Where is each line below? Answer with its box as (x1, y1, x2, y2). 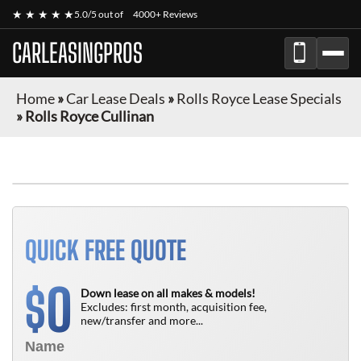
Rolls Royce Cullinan (25, 107, 154, 125)
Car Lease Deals (66, 89, 165, 107)
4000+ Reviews (133, 8, 197, 20)
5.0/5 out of (74, 8, 125, 20)
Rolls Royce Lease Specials (176, 89, 342, 107)
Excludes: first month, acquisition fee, (81, 300, 267, 313)
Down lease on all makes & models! (81, 286, 255, 300)
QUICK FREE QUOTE (25, 235, 186, 266)
